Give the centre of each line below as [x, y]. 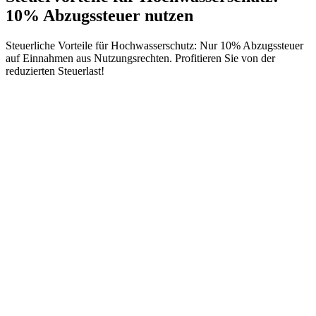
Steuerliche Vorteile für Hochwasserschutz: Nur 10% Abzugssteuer [154, 45]
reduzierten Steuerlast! [55, 71]
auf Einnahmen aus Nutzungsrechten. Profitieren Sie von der [140, 58]
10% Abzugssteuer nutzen [99, 15]
